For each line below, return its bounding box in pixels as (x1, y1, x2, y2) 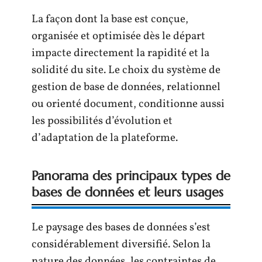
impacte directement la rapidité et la (32, 46, 209, 61)
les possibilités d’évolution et (32, 113, 173, 129)
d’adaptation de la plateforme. (32, 130, 178, 146)
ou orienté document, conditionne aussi (32, 96, 225, 112)
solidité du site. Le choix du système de (32, 63, 220, 78)
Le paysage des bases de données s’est (32, 220, 211, 236)
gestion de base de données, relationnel (32, 80, 220, 95)
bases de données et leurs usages (32, 184, 223, 201)
